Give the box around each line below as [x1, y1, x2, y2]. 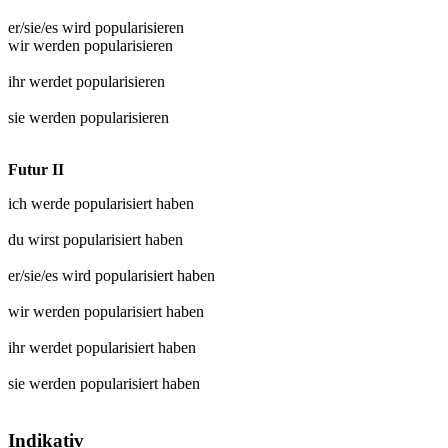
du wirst [8, 231, 63, 249]
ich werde [8, 195, 74, 213]
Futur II [8, 161, 64, 179]
